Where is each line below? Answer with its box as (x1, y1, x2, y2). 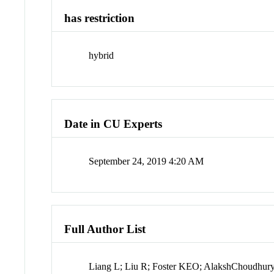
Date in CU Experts (64, 117, 163, 130)
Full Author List (64, 223, 146, 236)
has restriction (64, 12, 135, 25)
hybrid (89, 50, 114, 61)
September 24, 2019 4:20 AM (89, 155, 204, 166)
